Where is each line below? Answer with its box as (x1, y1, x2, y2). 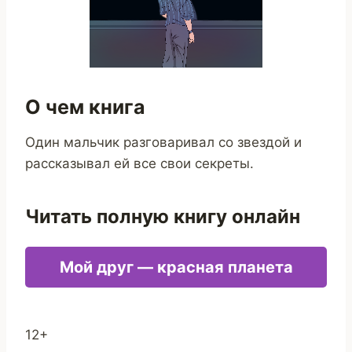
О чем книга (25, 95, 145, 119)
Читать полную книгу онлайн (25, 204, 300, 228)
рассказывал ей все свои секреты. (25, 155, 254, 171)
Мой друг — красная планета (59, 257, 293, 277)
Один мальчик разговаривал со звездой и (25, 134, 302, 150)
